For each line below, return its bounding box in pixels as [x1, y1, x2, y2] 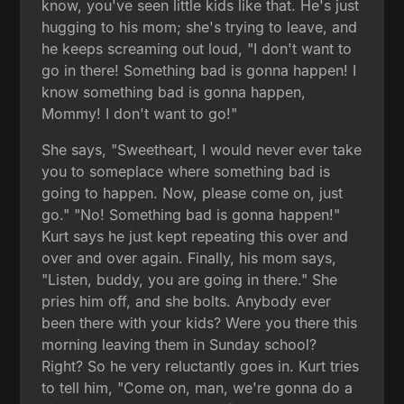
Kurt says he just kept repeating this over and [41, 226, 349, 245]
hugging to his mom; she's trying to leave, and [41, 17, 358, 36]
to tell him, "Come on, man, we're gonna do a [41, 378, 353, 397]
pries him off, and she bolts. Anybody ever [41, 291, 332, 310]
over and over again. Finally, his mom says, [41, 248, 337, 267]
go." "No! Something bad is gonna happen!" [41, 205, 341, 224]
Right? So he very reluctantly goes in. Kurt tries [41, 356, 360, 375]
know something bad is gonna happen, [41, 82, 307, 101]
